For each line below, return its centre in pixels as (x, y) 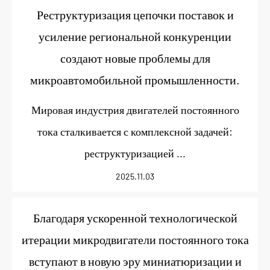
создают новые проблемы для (135, 58)
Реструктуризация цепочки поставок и (135, 14)
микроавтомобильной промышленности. (135, 80)
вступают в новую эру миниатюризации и (135, 261)
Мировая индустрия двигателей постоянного (135, 110)
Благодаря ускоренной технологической (135, 218)
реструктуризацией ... (135, 153)
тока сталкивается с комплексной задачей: (135, 131)
